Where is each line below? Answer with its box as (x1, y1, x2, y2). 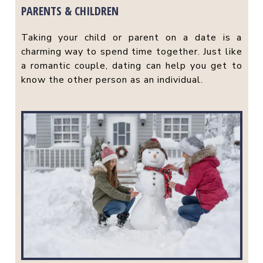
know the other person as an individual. (21, 73, 203, 86)
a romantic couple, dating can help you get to (21, 59, 242, 72)
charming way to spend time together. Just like (21, 45, 242, 58)
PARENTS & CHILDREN (21, 2, 119, 19)
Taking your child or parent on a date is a (21, 31, 242, 44)
